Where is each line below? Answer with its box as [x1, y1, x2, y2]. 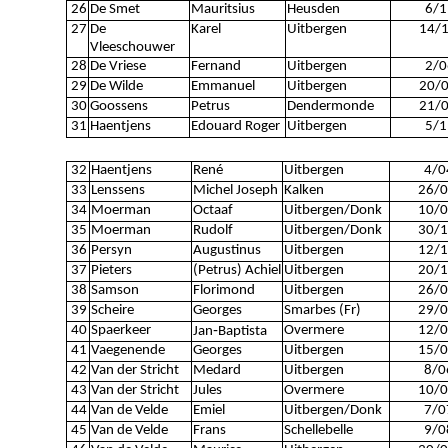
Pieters [90, 263, 132, 278]
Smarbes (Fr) [283, 303, 361, 318]
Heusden [286, 2, 340, 17]
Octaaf [192, 203, 233, 218]
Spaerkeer [90, 323, 151, 338]
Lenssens [90, 183, 145, 198]
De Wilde [89, 79, 143, 94]
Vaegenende [90, 343, 165, 358]
